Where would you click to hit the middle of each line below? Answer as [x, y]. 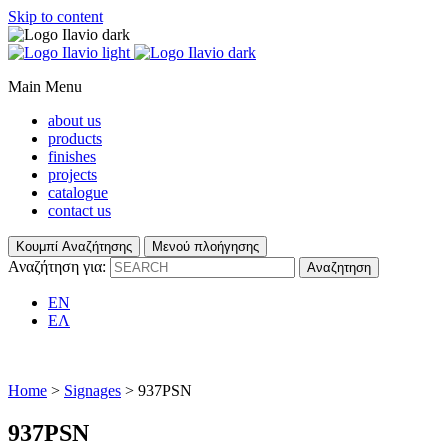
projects [72, 174]
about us [74, 120]
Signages [92, 390]
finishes [72, 156]
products [75, 138]
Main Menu [45, 86]
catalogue [78, 192]
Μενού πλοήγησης [205, 246]
